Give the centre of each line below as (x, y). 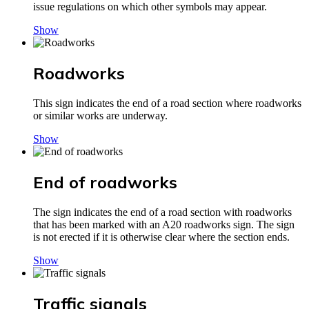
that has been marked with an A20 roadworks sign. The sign (164, 224)
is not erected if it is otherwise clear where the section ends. (161, 237)
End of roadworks (105, 182)
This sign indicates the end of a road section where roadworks (167, 103)
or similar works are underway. (100, 116)
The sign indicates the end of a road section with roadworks (162, 212)
